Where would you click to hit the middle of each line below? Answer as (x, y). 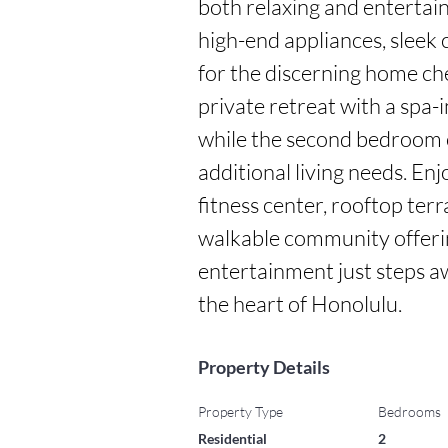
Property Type (240, 411)
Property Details (264, 367)
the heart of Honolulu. (300, 303)
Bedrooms (409, 411)
